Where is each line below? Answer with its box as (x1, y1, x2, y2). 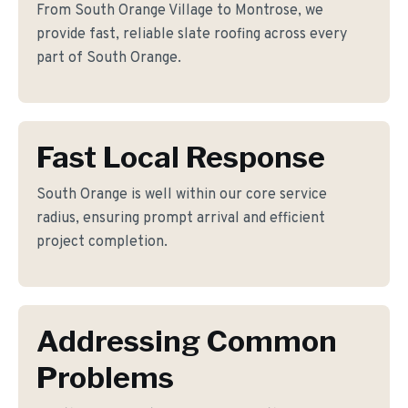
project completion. (36, 233, 168, 251)
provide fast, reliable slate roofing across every (36, 25, 347, 44)
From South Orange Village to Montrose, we (36, 2, 323, 20)
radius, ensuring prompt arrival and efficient (36, 209, 325, 228)
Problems (36, 360, 174, 395)
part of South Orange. (36, 49, 181, 67)
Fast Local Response (36, 139, 325, 175)
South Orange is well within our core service (36, 186, 327, 204)
